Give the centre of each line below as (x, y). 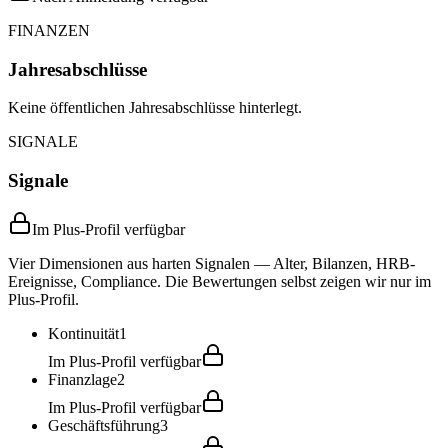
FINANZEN (49, 30)
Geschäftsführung (104, 425)
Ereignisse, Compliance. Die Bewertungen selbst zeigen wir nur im (219, 281)
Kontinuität (83, 333)
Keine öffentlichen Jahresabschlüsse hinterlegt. (155, 108)
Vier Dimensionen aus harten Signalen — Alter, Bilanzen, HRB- (211, 263)
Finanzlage (82, 379)
